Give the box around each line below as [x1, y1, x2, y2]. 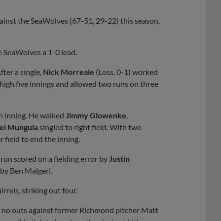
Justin [109, 153, 130, 163]
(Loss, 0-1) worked [94, 67, 158, 76]
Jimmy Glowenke [66, 110, 126, 120]
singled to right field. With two [38, 122, 142, 132]
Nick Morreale [43, 67, 94, 76]
